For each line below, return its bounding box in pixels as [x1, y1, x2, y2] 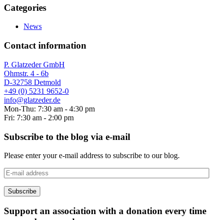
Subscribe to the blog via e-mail [4, 131, 130, 142]
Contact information [4, 40, 86, 51]
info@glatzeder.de [4, 95, 60, 104]
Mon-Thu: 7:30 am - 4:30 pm [4, 104, 95, 113]
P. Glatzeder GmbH [4, 60, 65, 69]
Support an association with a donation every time [4, 206, 206, 217]
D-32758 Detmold [4, 78, 61, 86]
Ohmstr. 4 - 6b [4, 69, 49, 78]
